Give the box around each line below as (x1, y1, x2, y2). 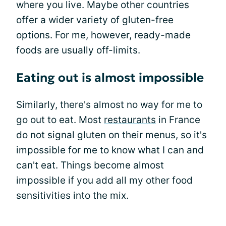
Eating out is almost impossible (16, 70, 204, 85)
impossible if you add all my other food (16, 175, 193, 186)
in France (156, 114, 200, 126)
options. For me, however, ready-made (16, 29, 191, 41)
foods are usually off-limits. (16, 44, 140, 56)
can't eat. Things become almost (16, 159, 164, 171)
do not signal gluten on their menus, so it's (16, 129, 207, 141)
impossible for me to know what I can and (16, 144, 204, 156)
